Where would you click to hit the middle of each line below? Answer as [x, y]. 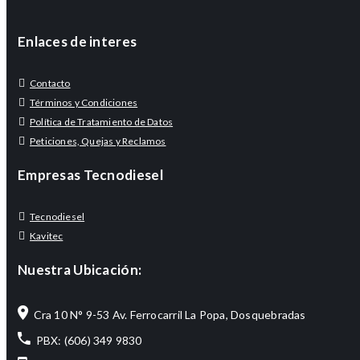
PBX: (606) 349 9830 [86, 341]
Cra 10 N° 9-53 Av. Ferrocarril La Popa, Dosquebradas [167, 315]
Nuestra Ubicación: [80, 270]
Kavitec [47, 236]
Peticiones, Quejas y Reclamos [98, 141]
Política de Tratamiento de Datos [102, 122]
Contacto [50, 84]
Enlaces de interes [78, 42]
